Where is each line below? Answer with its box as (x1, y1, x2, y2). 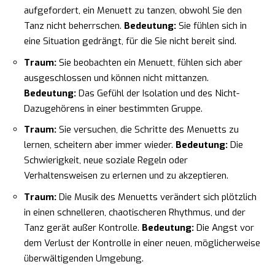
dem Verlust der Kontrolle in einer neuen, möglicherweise (24, 236, 260, 249)
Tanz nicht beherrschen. (24, 20, 124, 33)
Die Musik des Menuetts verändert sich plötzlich (56, 190, 257, 203)
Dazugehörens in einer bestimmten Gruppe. (24, 102, 203, 115)
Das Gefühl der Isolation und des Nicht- (76, 87, 239, 99)
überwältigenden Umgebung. (24, 252, 144, 265)
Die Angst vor (194, 221, 254, 234)
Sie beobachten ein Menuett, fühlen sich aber (56, 56, 242, 69)
